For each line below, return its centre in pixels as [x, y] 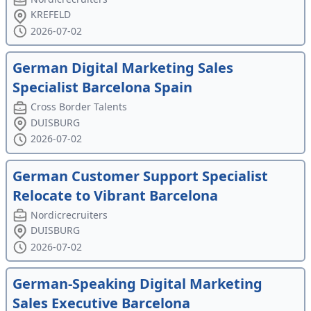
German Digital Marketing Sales [123, 68]
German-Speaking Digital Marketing [137, 283]
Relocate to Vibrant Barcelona [115, 195]
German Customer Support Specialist [140, 176]
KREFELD [51, 15]
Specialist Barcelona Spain [102, 87]
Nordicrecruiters [69, 215]
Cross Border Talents [79, 107]
